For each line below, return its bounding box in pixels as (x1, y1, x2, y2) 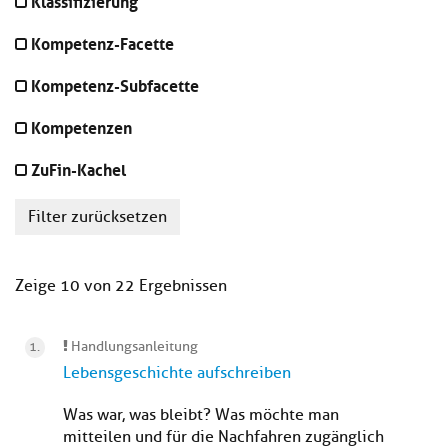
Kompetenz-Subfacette (31, 71, 199, 98)
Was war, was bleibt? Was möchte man (63, 405, 339, 426)
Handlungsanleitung (68, 338, 198, 356)
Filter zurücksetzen (28, 207, 167, 228)
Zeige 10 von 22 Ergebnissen (15, 276, 227, 297)
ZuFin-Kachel (31, 155, 126, 182)
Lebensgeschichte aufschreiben (63, 363, 291, 384)
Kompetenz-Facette (31, 29, 174, 56)
